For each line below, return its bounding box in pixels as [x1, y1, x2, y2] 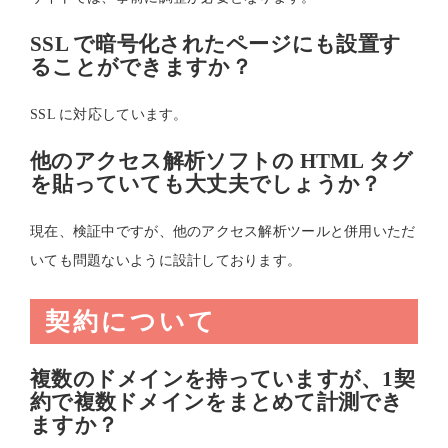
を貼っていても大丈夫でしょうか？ [30, 172, 382, 196]
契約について [45, 308, 217, 335]
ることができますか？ [30, 55, 252, 79]
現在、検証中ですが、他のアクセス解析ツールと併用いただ [30, 224, 416, 239]
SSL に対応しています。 [30, 107, 188, 122]
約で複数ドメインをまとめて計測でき [30, 390, 404, 414]
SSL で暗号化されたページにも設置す [30, 32, 402, 56]
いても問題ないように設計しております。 [30, 253, 302, 268]
